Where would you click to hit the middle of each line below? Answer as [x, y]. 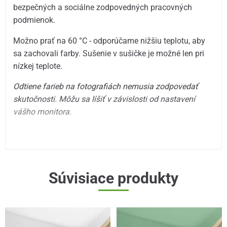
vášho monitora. [43, 111]
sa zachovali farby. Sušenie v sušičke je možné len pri [109, 53]
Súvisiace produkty [113, 178]
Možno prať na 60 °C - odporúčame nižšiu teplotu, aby [109, 41]
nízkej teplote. [38, 66]
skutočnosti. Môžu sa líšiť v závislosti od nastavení [104, 99]
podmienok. [34, 20]
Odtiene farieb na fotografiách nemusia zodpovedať [106, 86]
